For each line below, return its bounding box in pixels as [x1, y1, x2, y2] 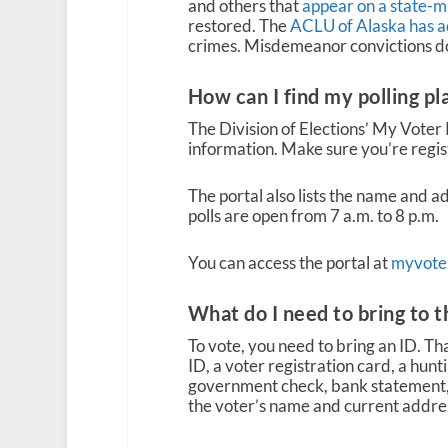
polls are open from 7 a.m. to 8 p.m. [187, 205, 439, 227]
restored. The [187, 14, 290, 36]
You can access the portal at [187, 252, 391, 274]
